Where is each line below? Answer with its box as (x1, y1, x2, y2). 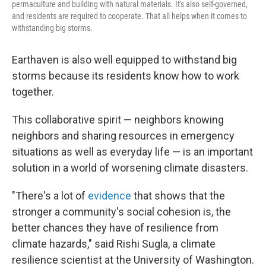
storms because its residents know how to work (12, 69, 239, 82)
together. (12, 85, 54, 98)
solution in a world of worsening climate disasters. (12, 161, 248, 174)
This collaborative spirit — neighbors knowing (12, 113, 224, 126)
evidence (88, 189, 131, 202)
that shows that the (131, 189, 225, 202)
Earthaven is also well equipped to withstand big (12, 53, 237, 66)
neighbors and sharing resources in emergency (12, 129, 235, 142)
